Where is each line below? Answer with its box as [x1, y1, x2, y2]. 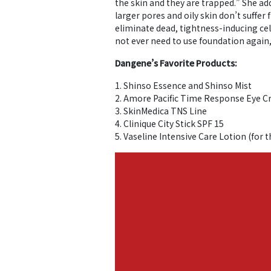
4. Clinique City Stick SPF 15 [115, 117, 224, 129]
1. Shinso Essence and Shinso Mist [115, 79, 252, 91]
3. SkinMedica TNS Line [115, 105, 207, 117]
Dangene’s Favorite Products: [115, 57, 237, 69]
